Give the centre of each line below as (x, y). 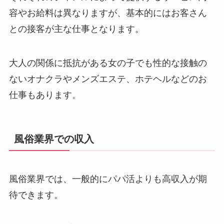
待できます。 (36, 195)
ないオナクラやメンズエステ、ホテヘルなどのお (108, 79)
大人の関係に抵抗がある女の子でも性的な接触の (108, 63)
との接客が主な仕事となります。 (76, 29)
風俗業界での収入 (54, 139)
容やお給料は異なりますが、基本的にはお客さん (108, 13)
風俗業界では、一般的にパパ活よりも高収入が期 (108, 179)
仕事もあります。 (45, 95)
